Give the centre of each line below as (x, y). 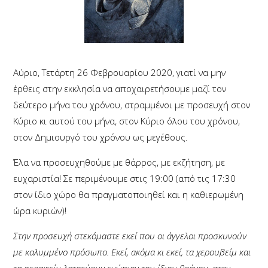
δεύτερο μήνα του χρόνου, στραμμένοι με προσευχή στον (132, 105)
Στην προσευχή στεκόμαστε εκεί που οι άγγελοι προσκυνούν (130, 236)
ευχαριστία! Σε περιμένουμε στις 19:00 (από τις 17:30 (125, 178)
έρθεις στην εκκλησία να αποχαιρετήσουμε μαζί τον (120, 89)
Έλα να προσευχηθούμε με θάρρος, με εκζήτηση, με (119, 162)
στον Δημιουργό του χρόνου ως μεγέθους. (101, 137)
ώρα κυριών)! (40, 211)
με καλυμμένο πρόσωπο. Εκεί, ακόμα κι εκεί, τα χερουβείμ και (132, 252)
